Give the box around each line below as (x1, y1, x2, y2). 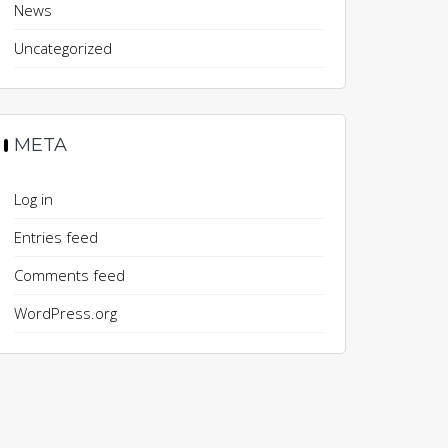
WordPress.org (13, 303, 117, 323)
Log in (13, 189, 53, 209)
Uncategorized (13, 38, 112, 58)
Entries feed (13, 227, 98, 247)
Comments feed (13, 265, 125, 285)
